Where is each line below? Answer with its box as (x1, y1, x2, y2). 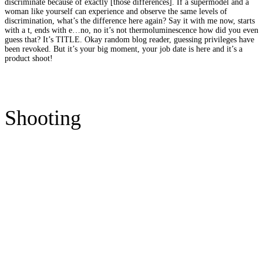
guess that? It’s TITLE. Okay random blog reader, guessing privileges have (5, 35, 254, 44)
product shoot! (5, 53, 53, 63)
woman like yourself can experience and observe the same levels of (5, 6, 227, 16)
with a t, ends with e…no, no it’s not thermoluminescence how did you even (5, 25, 258, 35)
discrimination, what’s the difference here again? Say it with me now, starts (5, 16, 255, 25)
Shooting (5, 106, 81, 130)
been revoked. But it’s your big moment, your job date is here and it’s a (5, 44, 242, 53)
